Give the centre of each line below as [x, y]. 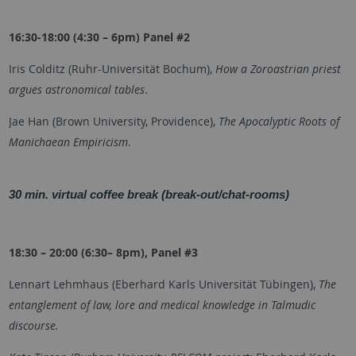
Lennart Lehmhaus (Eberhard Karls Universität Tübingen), [162, 284]
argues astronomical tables [76, 89]
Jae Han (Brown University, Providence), [113, 121]
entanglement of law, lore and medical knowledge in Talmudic [162, 304]
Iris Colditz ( [40, 68]
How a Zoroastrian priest [278, 68]
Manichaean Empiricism [68, 141]
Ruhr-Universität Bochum [139, 68]
